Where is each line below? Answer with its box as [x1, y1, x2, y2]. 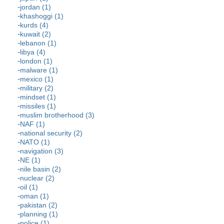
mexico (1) [20, 75, 53, 83]
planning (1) [20, 210, 58, 218]
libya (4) [20, 48, 45, 56]
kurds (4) [20, 21, 48, 29]
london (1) [20, 57, 52, 65]
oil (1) [20, 183, 38, 191]
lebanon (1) [20, 39, 56, 47]
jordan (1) [20, 3, 51, 11]
